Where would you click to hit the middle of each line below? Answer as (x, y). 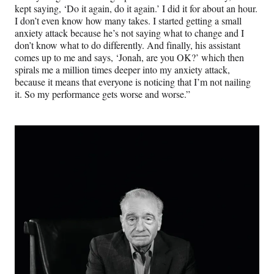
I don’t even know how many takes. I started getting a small (128, 20)
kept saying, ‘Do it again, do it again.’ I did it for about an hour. (136, 8)
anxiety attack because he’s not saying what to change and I (129, 32)
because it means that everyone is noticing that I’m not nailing (133, 81)
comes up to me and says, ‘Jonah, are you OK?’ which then (129, 57)
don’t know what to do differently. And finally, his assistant (128, 45)
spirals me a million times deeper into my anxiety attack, (122, 69)
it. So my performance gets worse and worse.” (102, 94)
